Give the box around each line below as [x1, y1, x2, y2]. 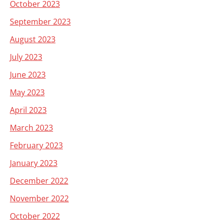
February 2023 [10, 140, 63, 151]
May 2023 [10, 87, 45, 98]
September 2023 [10, 16, 71, 27]
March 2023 [10, 122, 53, 133]
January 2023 [10, 158, 57, 168]
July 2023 [10, 52, 42, 62]
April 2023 [10, 105, 47, 115]
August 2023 [10, 34, 55, 45]
